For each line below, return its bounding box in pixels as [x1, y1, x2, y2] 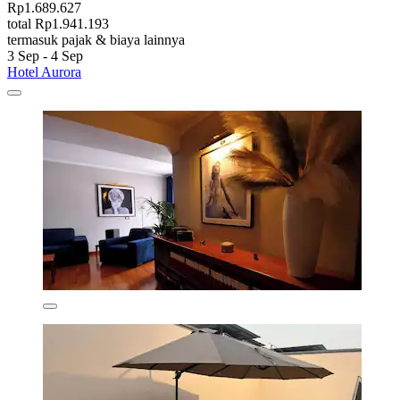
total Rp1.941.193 [7, 15, 109, 31]
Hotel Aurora [7, 63, 81, 79]
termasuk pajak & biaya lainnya [7, 31, 185, 47]
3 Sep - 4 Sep [7, 47, 83, 63]
